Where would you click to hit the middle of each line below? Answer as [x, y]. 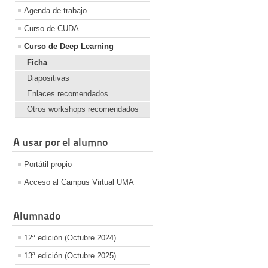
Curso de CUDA [51, 29]
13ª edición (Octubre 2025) [70, 256]
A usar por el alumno [60, 142]
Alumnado [37, 216]
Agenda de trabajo [55, 11]
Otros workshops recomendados [83, 109]
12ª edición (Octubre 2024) [70, 238]
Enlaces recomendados [68, 94]
